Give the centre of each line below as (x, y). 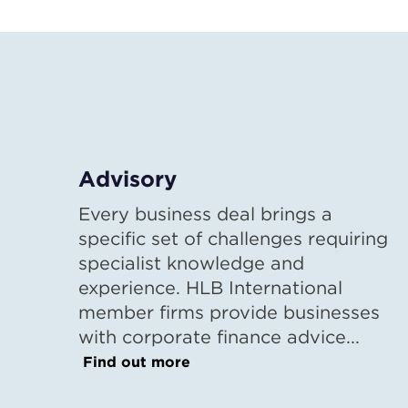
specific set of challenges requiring (233, 238)
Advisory (127, 178)
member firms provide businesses (229, 312)
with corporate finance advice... (219, 337)
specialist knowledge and (191, 263)
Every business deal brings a (205, 214)
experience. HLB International (210, 287)
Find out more (137, 362)
